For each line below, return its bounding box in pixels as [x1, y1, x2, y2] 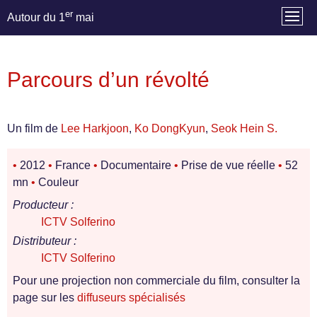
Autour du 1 [7, 11, 65, 24]
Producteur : [13, 199, 74, 212]
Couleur [35, 176, 79, 189]
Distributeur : [13, 235, 76, 248]
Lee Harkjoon [61, 122, 129, 135]
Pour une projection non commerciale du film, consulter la [13, 275, 300, 287]
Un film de [7, 122, 61, 135]
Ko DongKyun [134, 122, 205, 135]
